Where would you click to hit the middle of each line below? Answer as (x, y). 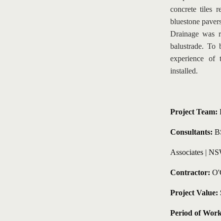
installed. (184, 71)
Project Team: (195, 112)
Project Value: (194, 193)
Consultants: (191, 132)
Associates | (189, 152)
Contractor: (190, 172)
